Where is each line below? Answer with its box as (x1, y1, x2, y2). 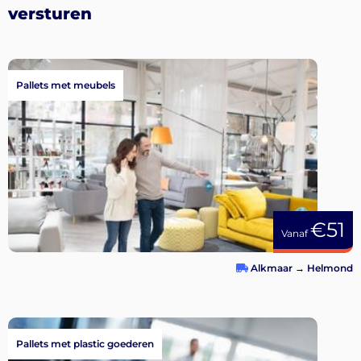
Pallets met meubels (16, 79, 115, 92)
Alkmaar (251, 262, 293, 275)
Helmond (307, 262, 353, 275)
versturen (8, 3, 92, 23)
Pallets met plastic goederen (16, 338, 154, 351)
